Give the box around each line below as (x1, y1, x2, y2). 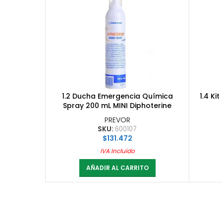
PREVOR (104, 114, 130, 125)
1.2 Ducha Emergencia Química (61, 91, 173, 101)
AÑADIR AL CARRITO (86, 163, 149, 172)
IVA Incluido (100, 146, 135, 155)
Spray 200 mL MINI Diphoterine (63, 100, 171, 111)
